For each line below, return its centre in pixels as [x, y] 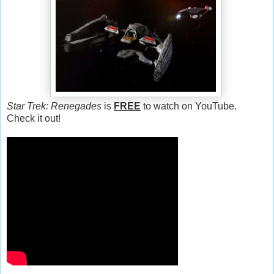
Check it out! [34, 118]
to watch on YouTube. [190, 106]
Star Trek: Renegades [54, 106]
